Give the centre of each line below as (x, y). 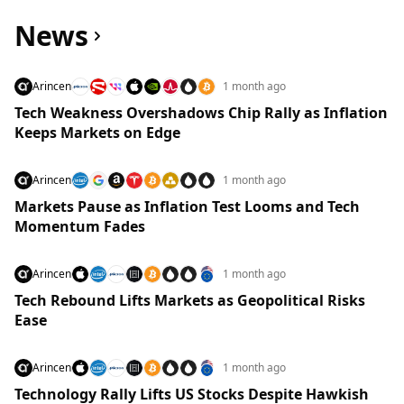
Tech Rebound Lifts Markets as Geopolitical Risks (190, 300)
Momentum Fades (80, 226)
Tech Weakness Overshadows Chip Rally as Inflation (201, 112)
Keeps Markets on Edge (97, 132)
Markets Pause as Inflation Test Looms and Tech (187, 206)
